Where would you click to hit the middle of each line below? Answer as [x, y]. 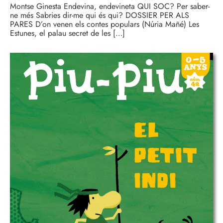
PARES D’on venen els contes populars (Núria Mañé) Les [105, 24]
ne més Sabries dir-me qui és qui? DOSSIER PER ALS [100, 15]
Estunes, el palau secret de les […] [67, 33]
